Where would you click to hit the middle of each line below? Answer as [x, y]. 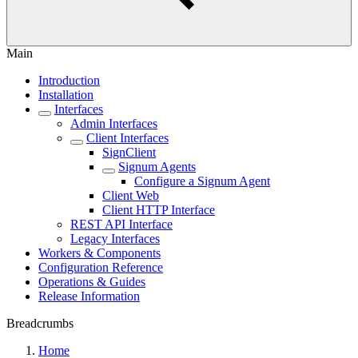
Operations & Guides [92, 282]
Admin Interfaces [114, 123]
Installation [66, 95]
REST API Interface [121, 224]
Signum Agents [157, 167]
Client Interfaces [127, 138]
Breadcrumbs [40, 323]
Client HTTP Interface [159, 210]
